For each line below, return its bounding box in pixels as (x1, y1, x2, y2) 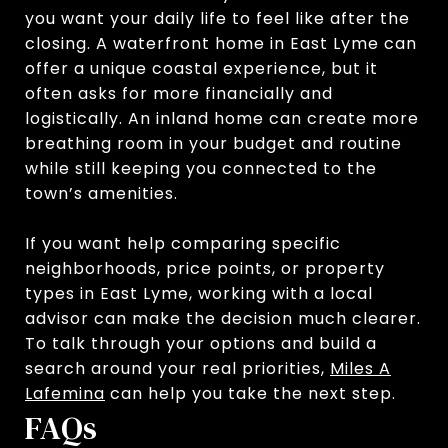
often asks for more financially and (25, 81, 333, 105)
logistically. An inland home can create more (25, 106, 419, 130)
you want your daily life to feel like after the (25, 6, 410, 30)
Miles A (330, 356, 391, 380)
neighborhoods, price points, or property (25, 256, 385, 280)
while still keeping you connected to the (25, 156, 377, 180)
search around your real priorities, (25, 356, 330, 380)
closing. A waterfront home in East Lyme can (25, 31, 417, 55)
